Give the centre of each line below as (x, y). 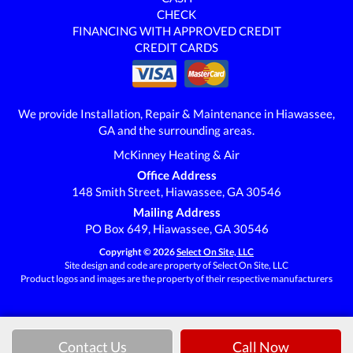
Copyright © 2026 (138, 251)
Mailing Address (176, 212)
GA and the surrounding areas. (176, 130)
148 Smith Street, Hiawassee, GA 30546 (176, 191)
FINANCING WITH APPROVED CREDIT (176, 30)
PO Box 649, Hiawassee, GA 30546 (176, 228)
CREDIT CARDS (176, 47)
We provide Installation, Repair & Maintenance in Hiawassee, (176, 113)
